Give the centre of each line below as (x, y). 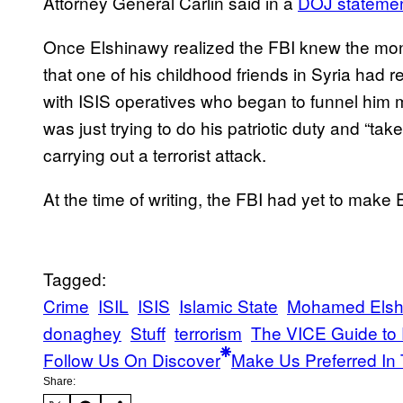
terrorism (208, 333)
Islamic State (228, 306)
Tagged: (75, 279)
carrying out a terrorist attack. (155, 155)
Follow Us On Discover (132, 360)
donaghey (82, 333)
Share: (59, 382)
